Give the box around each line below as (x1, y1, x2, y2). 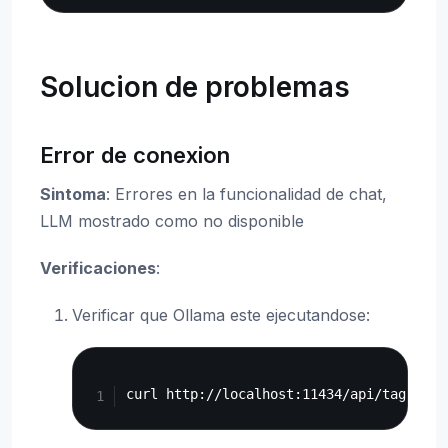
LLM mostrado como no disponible (40, 210, 304, 231)
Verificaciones (40, 257, 156, 278)
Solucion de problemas (40, 69, 350, 104)
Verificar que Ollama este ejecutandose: (72, 304, 370, 325)
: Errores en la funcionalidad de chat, (106, 183, 387, 204)
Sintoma (40, 183, 106, 204)
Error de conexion (40, 141, 230, 168)
